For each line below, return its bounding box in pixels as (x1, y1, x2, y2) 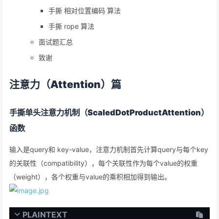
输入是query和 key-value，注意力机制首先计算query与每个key (9, 145, 208, 153)
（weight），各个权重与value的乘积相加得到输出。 (9, 173, 171, 181)
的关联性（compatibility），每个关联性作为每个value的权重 (9, 159, 197, 167)
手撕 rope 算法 (48, 22, 94, 30)
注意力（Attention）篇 (9, 78, 121, 90)
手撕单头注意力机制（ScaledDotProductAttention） (9, 108, 209, 117)
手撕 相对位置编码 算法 (48, 6, 121, 15)
